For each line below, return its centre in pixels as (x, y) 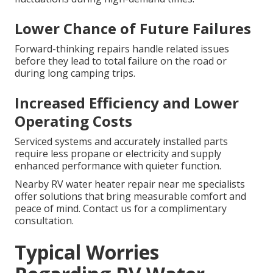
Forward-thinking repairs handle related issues (122, 48)
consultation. (44, 220)
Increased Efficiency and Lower (127, 102)
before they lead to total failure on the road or (121, 61)
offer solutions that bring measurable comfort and (130, 196)
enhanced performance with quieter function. (118, 165)
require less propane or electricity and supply (118, 153)
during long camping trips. (75, 73)
